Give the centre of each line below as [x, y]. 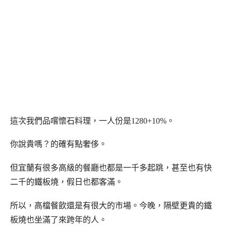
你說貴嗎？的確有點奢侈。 [59, 144]
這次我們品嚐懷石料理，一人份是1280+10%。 [92, 121]
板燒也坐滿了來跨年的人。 [59, 219]
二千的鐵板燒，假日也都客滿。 [67, 182]
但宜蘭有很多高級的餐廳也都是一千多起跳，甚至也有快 [111, 168]
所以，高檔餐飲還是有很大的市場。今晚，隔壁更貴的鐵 [111, 205]
